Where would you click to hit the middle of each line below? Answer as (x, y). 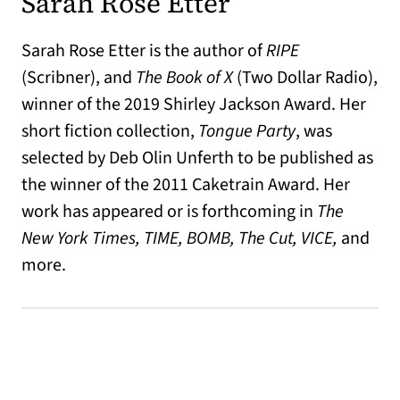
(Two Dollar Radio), (305, 77)
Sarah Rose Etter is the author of (144, 50)
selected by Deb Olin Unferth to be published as (197, 158)
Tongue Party (247, 131)
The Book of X (184, 77)
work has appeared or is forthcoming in (169, 211)
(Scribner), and (79, 77)
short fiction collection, (110, 131)
